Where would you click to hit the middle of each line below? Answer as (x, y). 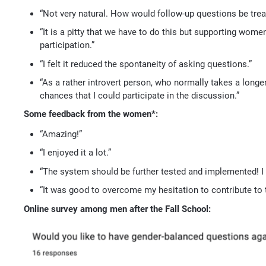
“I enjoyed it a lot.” (76, 153)
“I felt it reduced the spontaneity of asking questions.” (146, 64)
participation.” (67, 45)
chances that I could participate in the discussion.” (140, 96)
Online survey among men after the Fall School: (118, 209)
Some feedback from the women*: (91, 114)
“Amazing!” (61, 134)
